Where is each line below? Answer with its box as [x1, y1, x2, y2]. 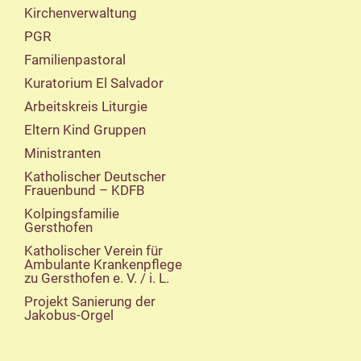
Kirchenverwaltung [24, 5, 137, 21]
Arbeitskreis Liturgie [24, 98, 147, 114]
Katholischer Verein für [24, 243, 163, 259]
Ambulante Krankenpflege [24, 256, 182, 272]
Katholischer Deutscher [24, 168, 166, 185]
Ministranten [24, 145, 101, 161]
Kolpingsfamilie [24, 205, 119, 222]
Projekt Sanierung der [24, 293, 156, 309]
